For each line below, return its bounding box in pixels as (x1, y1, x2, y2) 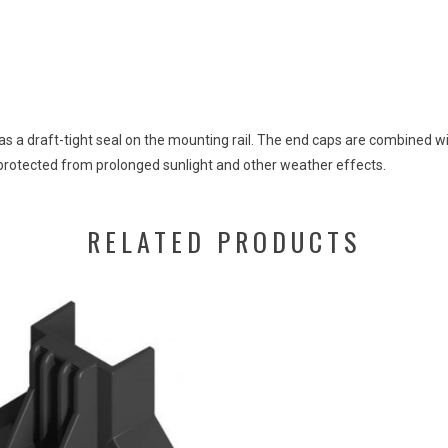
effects (336, 157, 383, 173)
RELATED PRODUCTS (87, 222, 361, 261)
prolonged (96, 157, 160, 173)
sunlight (163, 157, 213, 173)
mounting (165, 132, 232, 148)
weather (280, 157, 333, 173)
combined (369, 132, 432, 148)
